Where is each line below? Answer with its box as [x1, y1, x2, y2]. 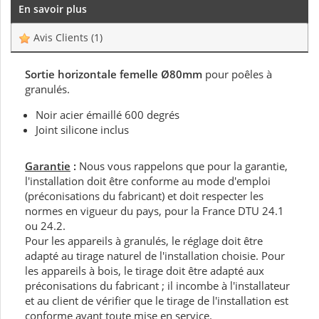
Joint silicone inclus [36, 122, 129, 137]
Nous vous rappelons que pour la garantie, [79, 159, 288, 174]
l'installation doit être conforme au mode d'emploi [25, 174, 271, 189]
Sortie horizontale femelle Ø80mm [25, 67, 202, 82]
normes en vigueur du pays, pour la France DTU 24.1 [25, 204, 284, 219]
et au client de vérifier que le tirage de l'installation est [25, 293, 288, 308]
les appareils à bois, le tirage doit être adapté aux [25, 263, 264, 278]
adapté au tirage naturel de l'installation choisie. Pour [25, 249, 285, 263]
